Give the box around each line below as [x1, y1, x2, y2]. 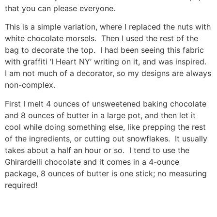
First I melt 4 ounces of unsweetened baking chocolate [5, 98, 206, 108]
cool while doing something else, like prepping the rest [5, 122, 206, 132]
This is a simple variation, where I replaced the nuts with [5, 22, 211, 32]
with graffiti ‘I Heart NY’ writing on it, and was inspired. [5, 57, 209, 67]
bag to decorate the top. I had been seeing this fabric [5, 45, 204, 55]
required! [5, 180, 37, 190]
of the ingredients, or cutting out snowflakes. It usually [5, 133, 207, 143]
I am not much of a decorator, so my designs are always [5, 68, 211, 78]
